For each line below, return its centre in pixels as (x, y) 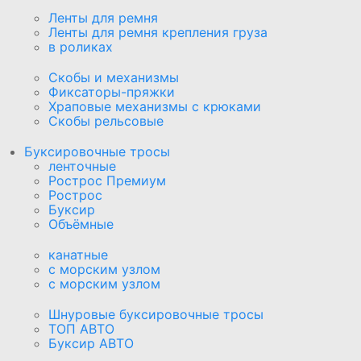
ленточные (82, 166)
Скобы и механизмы (114, 77)
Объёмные (81, 224)
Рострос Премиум (107, 180)
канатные (78, 254)
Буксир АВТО (91, 343)
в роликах (81, 46)
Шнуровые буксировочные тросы (156, 314)
